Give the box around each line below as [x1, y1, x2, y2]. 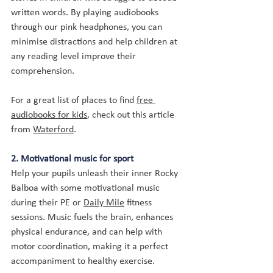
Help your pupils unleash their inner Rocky [11, 169, 180, 179]
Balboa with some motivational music [11, 183, 162, 193]
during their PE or [11, 198, 83, 208]
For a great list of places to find [11, 96, 136, 105]
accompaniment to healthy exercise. [11, 257, 155, 266]
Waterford [33, 125, 74, 135]
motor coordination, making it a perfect [11, 242, 171, 252]
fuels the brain [74, 213, 131, 222]
